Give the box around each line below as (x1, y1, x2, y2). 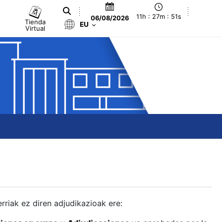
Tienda (25, 17, 46, 26)
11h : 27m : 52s (135, 13, 182, 21)
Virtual (25, 24, 46, 32)
